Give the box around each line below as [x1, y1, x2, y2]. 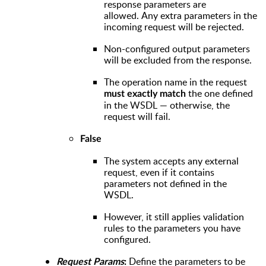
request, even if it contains [104, 165, 214, 179]
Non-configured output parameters [104, 42, 250, 55]
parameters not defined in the [104, 176, 227, 190]
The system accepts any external [104, 154, 239, 167]
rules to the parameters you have [104, 221, 240, 235]
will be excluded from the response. [104, 53, 252, 66]
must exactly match [104, 88, 186, 99]
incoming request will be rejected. [104, 20, 244, 33]
